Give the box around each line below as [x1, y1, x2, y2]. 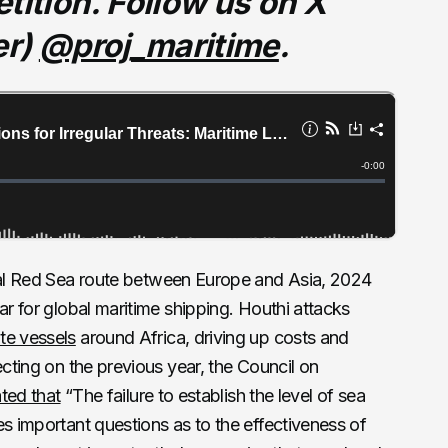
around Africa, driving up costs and [75, 327, 349, 349]
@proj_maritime [38, 26, 279, 66]
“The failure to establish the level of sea [60, 385, 366, 407]
